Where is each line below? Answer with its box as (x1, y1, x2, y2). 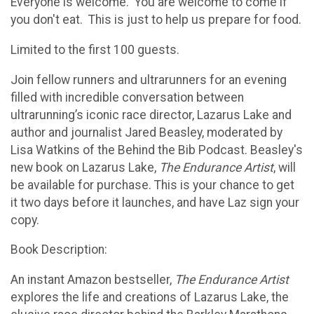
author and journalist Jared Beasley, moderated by (11, 125, 282, 139)
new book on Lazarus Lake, (11, 160, 159, 175)
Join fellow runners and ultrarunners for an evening (11, 72, 287, 87)
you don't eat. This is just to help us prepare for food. (11, 13, 301, 27)
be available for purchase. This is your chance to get (11, 177, 294, 192)
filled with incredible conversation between (11, 90, 244, 104)
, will (273, 160, 296, 175)
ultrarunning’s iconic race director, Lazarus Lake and (11, 107, 292, 122)
